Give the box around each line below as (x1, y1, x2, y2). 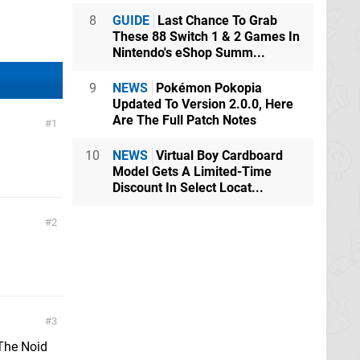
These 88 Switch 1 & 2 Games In (112, 29, 300, 45)
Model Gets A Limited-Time (112, 164, 272, 180)
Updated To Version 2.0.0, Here (112, 96, 293, 112)
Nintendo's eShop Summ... (112, 45, 265, 61)
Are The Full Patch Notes (112, 112, 256, 129)
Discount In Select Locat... (112, 180, 264, 196)
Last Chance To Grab (154, 13, 277, 29)
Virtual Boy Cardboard (153, 148, 283, 164)
